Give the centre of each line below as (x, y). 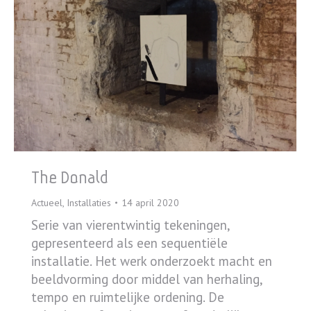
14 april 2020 (150, 202)
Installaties (89, 202)
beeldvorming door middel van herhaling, (147, 279)
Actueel (47, 202)
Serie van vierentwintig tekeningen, (131, 225)
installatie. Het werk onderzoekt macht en (152, 261)
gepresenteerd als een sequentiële (129, 243)
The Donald (70, 177)
